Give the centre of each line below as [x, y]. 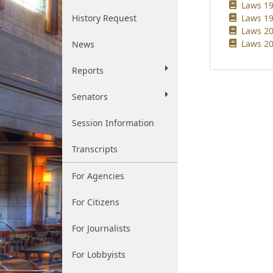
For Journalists [101, 228]
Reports [88, 70]
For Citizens [96, 202]
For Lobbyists [99, 254]
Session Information [113, 123]
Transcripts [95, 149]
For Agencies [98, 176]
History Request [104, 18]
